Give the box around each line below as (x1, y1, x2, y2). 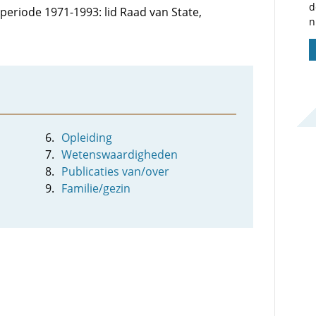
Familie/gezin (61, 181, 131, 196)
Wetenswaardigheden (61, 147, 178, 162)
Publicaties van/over (61, 164, 170, 179)
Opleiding (61, 130, 113, 145)
